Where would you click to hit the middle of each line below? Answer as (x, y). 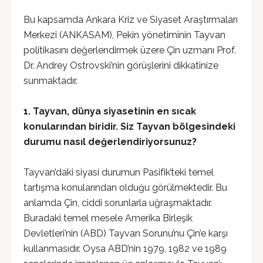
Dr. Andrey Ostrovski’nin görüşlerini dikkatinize (121, 65)
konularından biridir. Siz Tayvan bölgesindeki (129, 127)
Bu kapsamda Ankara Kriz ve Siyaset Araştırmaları (131, 20)
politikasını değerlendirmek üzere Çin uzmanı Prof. (130, 50)
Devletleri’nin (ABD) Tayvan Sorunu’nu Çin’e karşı (126, 233)
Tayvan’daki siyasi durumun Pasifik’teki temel (119, 172)
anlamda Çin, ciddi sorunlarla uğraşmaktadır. (118, 203)
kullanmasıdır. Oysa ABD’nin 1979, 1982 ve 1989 (125, 249)
